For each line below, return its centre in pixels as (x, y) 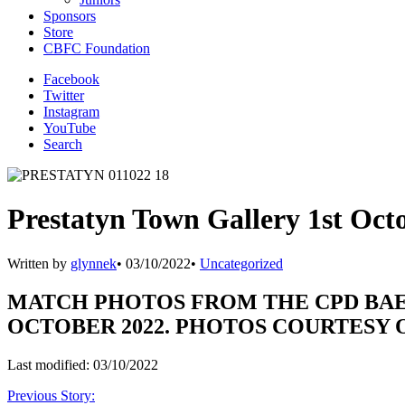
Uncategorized (241, 263)
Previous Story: (51, 395)
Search (63, 144)
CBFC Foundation (97, 48)
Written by (39, 263)
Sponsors (70, 16)
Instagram (71, 112)
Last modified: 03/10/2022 (83, 364)
